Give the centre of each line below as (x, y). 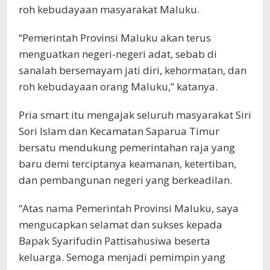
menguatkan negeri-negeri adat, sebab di (118, 54)
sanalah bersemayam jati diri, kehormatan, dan (133, 71)
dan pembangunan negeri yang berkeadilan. (125, 180)
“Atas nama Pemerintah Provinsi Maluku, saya (129, 209)
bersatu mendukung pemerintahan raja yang (127, 148)
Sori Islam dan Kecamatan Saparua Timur (119, 131)
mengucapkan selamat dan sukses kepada (121, 225)
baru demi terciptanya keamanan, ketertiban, (127, 164)
